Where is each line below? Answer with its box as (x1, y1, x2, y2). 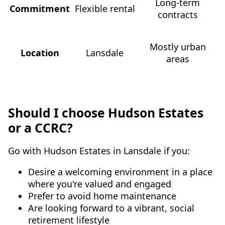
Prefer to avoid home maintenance (28, 189, 176, 202)
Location (20, 46, 59, 59)
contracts (157, 8, 198, 21)
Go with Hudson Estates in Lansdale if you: (8, 144, 190, 157)
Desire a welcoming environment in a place (28, 165, 212, 178)
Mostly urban (149, 40, 206, 53)
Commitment (10, 2, 70, 15)
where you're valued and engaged (28, 177, 171, 190)
